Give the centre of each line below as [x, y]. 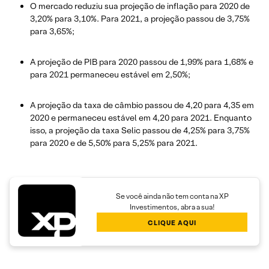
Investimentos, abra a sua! [172, 207]
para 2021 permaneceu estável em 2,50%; [110, 74]
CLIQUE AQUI [172, 223]
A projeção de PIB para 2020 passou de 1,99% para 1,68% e [142, 62]
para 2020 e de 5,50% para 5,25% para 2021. [115, 143]
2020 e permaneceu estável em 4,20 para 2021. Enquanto [141, 117]
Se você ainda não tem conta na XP [172, 196]
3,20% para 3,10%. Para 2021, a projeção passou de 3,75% [140, 18]
